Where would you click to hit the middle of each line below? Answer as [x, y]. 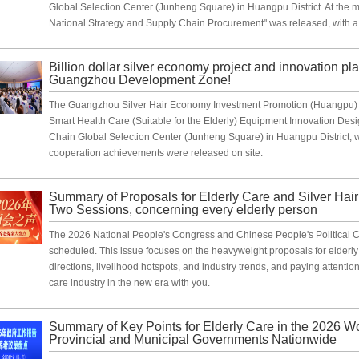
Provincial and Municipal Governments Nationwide [193, 339]
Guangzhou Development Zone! [140, 80]
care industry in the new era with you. [129, 283]
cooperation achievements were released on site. [156, 153]
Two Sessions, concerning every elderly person [183, 210]
